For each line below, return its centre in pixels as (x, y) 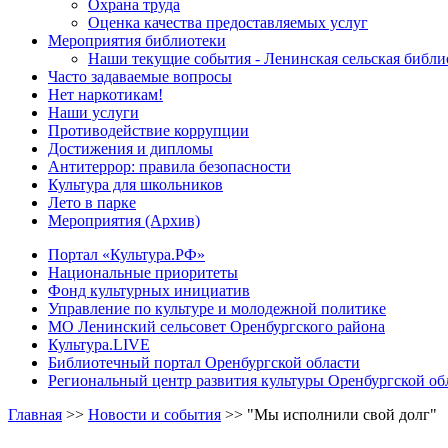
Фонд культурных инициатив (149, 290)
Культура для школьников (135, 184)
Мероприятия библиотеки (137, 40)
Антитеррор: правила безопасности (169, 166)
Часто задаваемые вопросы (140, 76)
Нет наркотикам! (105, 94)
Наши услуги (93, 112)
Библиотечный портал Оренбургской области (204, 362)
